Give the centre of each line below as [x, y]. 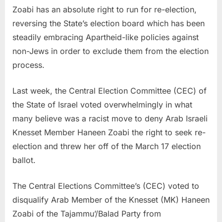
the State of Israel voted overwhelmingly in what [102, 104]
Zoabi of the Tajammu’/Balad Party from [87, 213]
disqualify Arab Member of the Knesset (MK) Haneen [111, 199]
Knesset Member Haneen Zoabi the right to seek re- [109, 132]
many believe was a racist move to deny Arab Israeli [110, 118]
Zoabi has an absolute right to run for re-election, [105, 9]
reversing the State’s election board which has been [109, 23]
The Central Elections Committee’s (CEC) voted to [106, 186]
